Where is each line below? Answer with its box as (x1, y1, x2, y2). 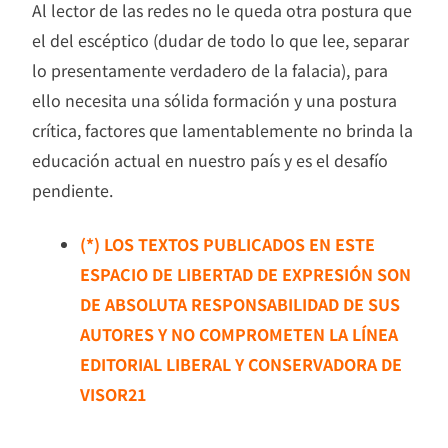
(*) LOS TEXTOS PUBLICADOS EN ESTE (80, 232, 375, 257)
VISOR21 (80, 382, 146, 407)
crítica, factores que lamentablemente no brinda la (32, 118, 413, 143)
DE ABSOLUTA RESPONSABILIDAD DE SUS (80, 292, 400, 317)
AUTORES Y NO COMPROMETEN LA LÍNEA (80, 322, 398, 347)
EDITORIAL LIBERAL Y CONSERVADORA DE (80, 352, 402, 377)
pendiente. (32, 178, 113, 203)
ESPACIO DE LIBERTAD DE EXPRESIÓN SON (80, 262, 411, 287)
